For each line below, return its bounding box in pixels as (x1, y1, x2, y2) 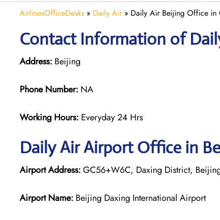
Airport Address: (20, 163, 81, 176)
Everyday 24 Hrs (81, 110, 143, 124)
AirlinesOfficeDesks (20, 7, 84, 19)
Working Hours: (20, 110, 81, 124)
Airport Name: (20, 191, 73, 204)
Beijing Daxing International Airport (73, 191, 206, 204)
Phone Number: (20, 82, 78, 96)
